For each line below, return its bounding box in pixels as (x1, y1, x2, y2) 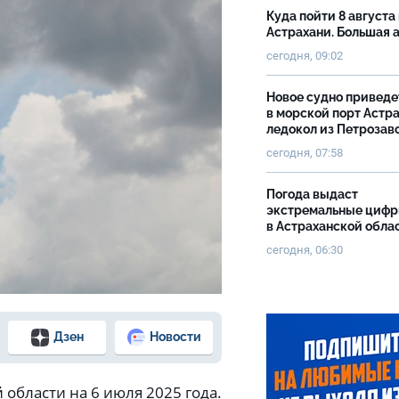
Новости (149, 330, 201, 345)
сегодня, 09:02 (266, 49, 343, 62)
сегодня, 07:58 (266, 146, 344, 159)
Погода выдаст (266, 187, 358, 201)
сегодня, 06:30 (266, 243, 343, 256)
